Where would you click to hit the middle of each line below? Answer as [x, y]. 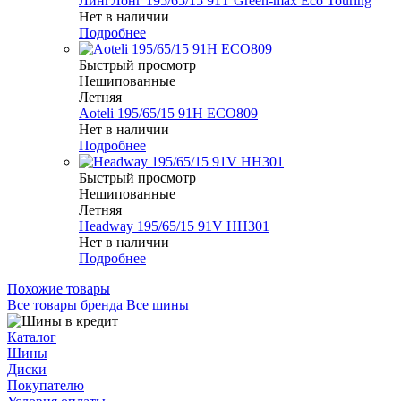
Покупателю [46, 386]
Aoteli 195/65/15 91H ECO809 [168, 114]
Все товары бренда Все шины [98, 305]
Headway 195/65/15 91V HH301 [174, 226]
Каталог [32, 337]
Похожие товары [59, 289]
